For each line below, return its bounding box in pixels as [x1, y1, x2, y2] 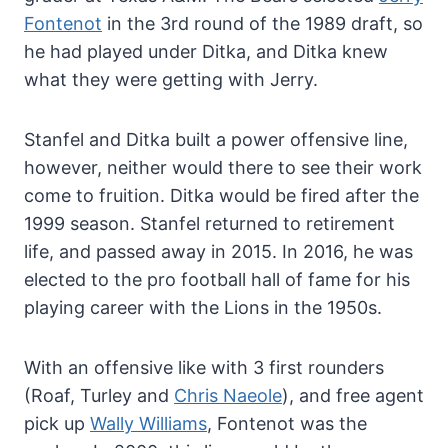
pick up [24, 412, 90, 434]
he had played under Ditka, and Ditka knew [24, 40, 388, 62]
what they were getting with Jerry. [24, 68, 318, 90]
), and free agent [282, 384, 424, 406]
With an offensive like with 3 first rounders [24, 356, 384, 378]
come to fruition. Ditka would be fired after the [24, 184, 419, 206]
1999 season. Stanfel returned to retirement [24, 212, 395, 234]
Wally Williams [90, 412, 207, 434]
